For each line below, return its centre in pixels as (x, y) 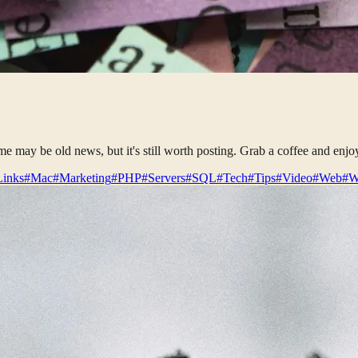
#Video (294, 177)
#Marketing (82, 177)
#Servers (163, 177)
